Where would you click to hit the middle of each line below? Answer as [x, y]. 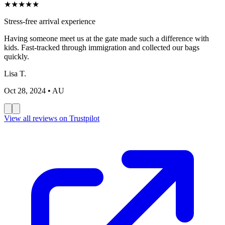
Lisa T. [15, 73]
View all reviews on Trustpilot [52, 118]
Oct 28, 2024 [25, 90]
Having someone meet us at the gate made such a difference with [106, 38]
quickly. [17, 56]
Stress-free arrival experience [50, 21]
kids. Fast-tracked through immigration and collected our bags [102, 47]
